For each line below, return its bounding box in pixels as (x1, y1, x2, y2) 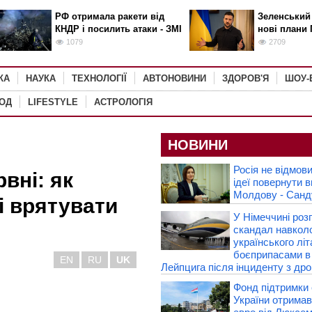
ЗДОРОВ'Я (222, 73, 269, 84)
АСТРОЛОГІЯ (94, 97, 153, 107)
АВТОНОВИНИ (143, 73, 206, 84)
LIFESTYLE (28, 97, 78, 107)
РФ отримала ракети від (54, 11, 164, 22)
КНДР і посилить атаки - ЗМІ (54, 24, 182, 34)
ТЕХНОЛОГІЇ (72, 73, 127, 84)
